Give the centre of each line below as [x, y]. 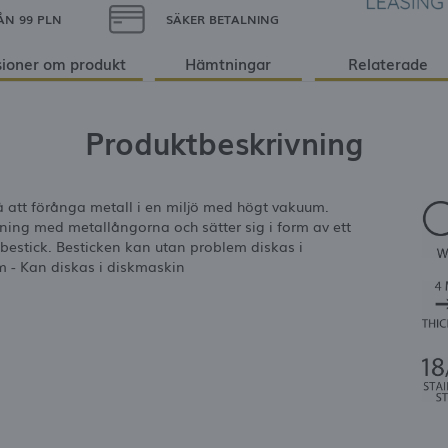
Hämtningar [228, 62]
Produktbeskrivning [224, 142]
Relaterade [387, 62]
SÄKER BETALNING [222, 19]
